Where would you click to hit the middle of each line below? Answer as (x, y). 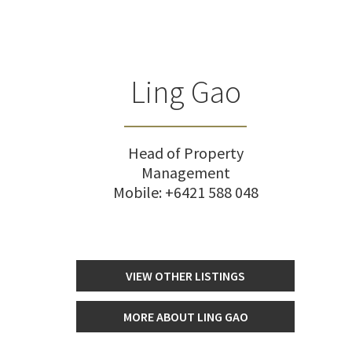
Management (185, 172)
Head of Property (185, 153)
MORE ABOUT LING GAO (185, 317)
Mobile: (139, 192)
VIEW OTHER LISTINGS (185, 276)
